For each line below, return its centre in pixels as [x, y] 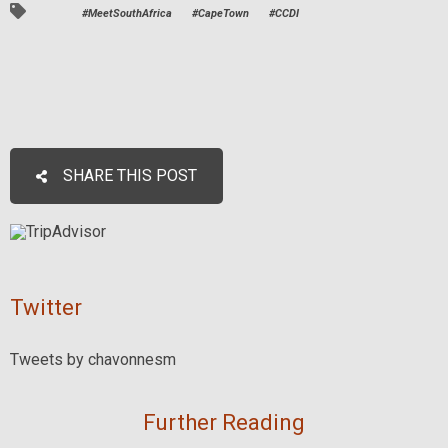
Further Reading [224, 421]
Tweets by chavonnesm [93, 359]
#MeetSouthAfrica [127, 14]
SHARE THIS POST [128, 175]
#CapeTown [221, 14]
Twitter [46, 307]
